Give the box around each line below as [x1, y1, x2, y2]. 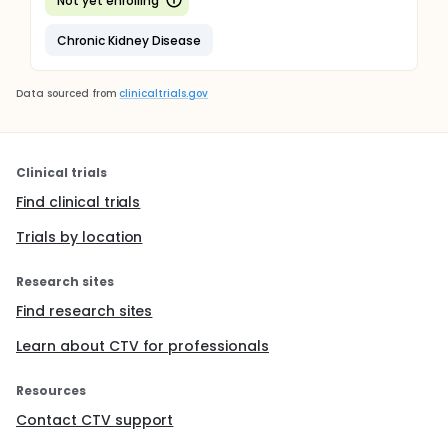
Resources [16, 382, 86, 399]
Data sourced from [16, 86, 117, 101]
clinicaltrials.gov [119, 86, 208, 101]
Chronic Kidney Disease [57, 31, 202, 49]
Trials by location [16, 227, 143, 247]
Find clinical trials [16, 192, 141, 212]
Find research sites [16, 301, 153, 321]
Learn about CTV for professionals [16, 336, 270, 356]
